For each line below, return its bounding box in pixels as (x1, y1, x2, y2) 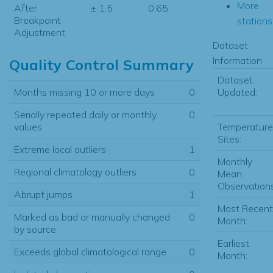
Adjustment (14, 26, 65, 38)
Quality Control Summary (9, 55, 194, 74)
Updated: (217, 85, 257, 98)
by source (14, 222, 56, 235)
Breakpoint (14, 13, 61, 26)
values (14, 120, 42, 133)
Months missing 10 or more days (14, 85, 155, 98)
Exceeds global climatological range (14, 245, 166, 258)
